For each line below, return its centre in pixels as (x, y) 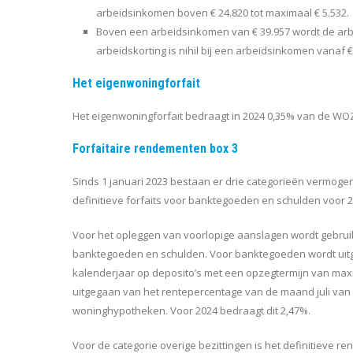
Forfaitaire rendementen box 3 (155, 148)
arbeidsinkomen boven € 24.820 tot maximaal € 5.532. (223, 12)
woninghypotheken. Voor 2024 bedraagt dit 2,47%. (191, 310)
